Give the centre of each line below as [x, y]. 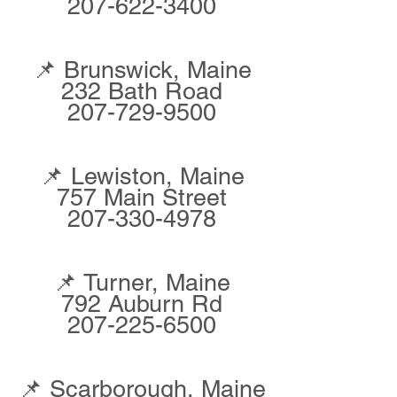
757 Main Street [142, 197]
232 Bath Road [142, 91]
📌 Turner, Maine [142, 282]
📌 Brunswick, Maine [142, 70]
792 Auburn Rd [142, 304]
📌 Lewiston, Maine [142, 176]
